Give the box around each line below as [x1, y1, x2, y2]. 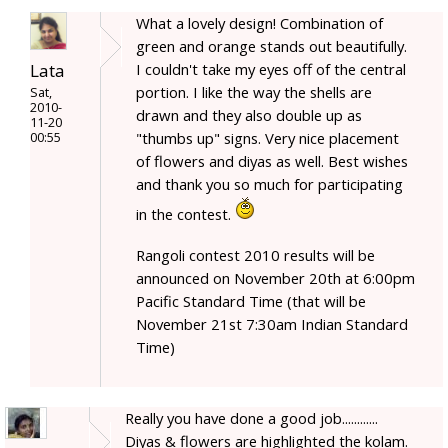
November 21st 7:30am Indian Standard [136, 314, 408, 335]
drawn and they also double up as [136, 105, 362, 126]
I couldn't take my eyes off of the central [136, 59, 406, 80]
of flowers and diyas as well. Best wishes [136, 151, 408, 172]
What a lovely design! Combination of [136, 13, 383, 34]
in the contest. [136, 204, 235, 225]
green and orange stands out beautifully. [136, 36, 407, 57]
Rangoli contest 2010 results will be [136, 245, 375, 266]
